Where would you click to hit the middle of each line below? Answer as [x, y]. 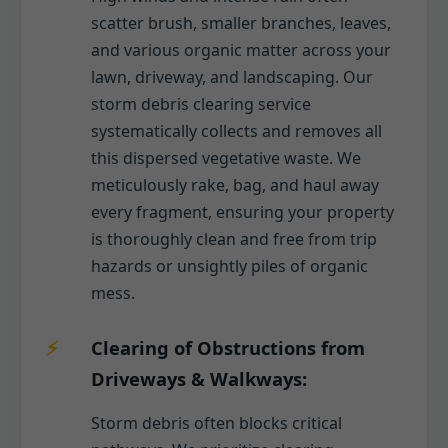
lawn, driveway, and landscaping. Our [232, 76]
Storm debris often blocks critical [216, 422]
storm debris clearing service [201, 103]
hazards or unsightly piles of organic [229, 265]
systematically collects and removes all [236, 130]
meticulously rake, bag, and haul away [235, 184]
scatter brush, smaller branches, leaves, [241, 22]
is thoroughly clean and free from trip [234, 238]
